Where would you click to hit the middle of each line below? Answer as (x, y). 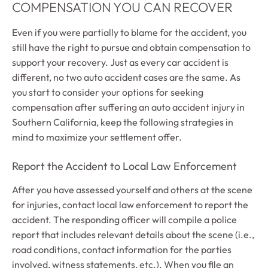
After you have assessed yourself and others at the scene (132, 189)
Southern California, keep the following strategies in (123, 122)
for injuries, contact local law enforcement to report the (130, 204)
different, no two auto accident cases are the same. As (126, 77)
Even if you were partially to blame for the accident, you (129, 32)
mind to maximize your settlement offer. (97, 137)
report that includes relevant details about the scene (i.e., (133, 234)
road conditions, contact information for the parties (122, 249)
